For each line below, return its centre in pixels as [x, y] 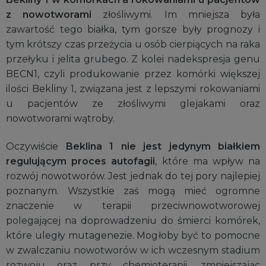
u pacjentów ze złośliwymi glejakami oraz [133, 103]
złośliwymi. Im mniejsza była [176, 14]
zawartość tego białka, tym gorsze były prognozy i [133, 29]
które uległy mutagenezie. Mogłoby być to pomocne [133, 236]
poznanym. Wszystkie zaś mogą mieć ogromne [133, 191]
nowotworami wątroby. [60, 118]
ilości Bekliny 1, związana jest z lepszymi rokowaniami [133, 88]
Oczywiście [36, 147]
